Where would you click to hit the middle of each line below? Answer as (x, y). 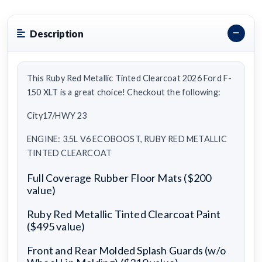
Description (56, 33)
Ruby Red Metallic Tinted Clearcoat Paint (124, 214)
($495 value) (56, 226)
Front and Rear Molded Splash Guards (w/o (127, 250)
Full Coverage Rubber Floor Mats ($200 (119, 177)
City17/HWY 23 (57, 115)
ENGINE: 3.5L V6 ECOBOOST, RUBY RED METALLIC (127, 139)
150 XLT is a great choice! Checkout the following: (124, 92)
